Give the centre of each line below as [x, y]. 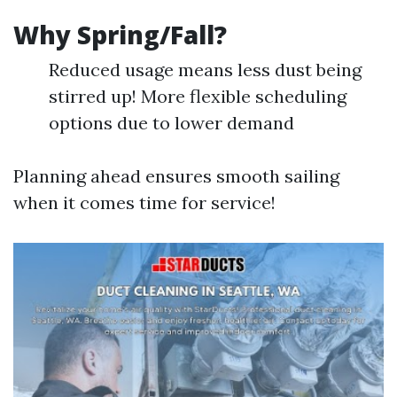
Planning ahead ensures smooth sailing [176, 176]
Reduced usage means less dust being [205, 70]
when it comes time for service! [144, 203]
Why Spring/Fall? [120, 35]
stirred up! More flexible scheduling [198, 97]
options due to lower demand [171, 123]
